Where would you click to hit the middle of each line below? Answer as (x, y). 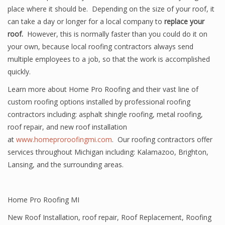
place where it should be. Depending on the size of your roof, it (111, 9)
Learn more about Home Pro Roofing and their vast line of (103, 89)
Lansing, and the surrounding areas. (66, 164)
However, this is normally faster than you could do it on (115, 34)
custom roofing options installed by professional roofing (99, 102)
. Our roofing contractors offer (162, 139)
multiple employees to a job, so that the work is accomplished (109, 59)
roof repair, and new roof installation (67, 127)
